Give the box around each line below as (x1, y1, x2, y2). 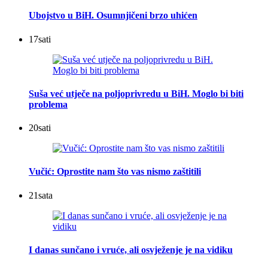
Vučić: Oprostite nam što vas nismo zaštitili (29, 166, 201, 177)
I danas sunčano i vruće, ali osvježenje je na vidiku (29, 244, 233, 255)
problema (29, 99, 68, 109)
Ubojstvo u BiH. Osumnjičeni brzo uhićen (29, 10, 197, 21)
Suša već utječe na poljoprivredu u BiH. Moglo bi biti (29, 88, 243, 99)
